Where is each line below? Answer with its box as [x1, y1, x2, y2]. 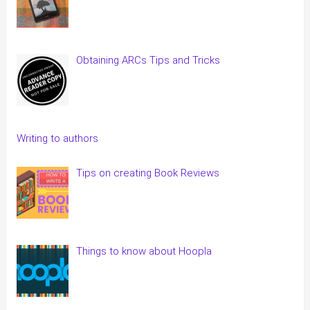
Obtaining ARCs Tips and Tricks [76, 53, 221, 66]
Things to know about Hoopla [76, 244, 212, 257]
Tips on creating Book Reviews [76, 166, 220, 179]
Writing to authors [16, 132, 98, 145]
